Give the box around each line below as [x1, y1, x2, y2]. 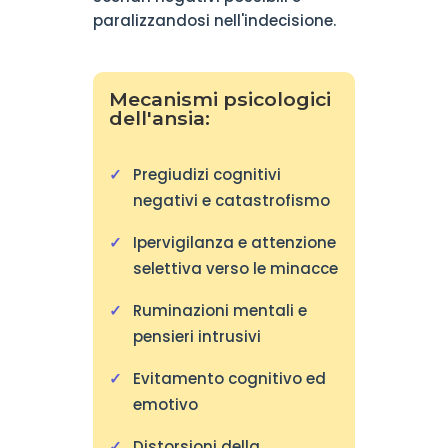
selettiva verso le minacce [132, 258, 338, 279]
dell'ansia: [108, 106, 210, 130]
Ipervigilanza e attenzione [132, 232, 336, 253]
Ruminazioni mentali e [132, 300, 307, 321]
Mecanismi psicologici [108, 87, 331, 111]
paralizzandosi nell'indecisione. [92, 10, 336, 31]
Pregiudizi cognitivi [132, 164, 281, 185]
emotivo [132, 394, 198, 415]
